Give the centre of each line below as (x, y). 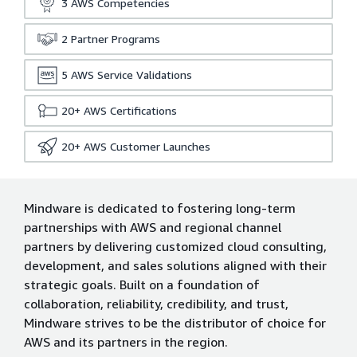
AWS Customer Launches (147, 146)
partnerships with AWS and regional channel (153, 227)
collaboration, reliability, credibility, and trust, (156, 304)
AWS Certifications (130, 110)
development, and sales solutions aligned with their (175, 265)
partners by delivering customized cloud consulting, (175, 246)
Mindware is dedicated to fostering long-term (160, 208)
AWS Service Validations (131, 75)
